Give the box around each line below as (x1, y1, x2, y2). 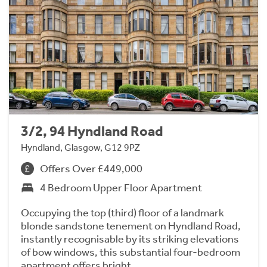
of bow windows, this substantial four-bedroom (21, 246, 240, 259)
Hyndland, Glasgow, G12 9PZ (21, 142, 140, 154)
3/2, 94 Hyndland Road (21, 123, 163, 140)
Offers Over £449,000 (40, 162, 142, 176)
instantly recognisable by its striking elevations (21, 232, 239, 246)
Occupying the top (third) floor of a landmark (21, 206, 224, 220)
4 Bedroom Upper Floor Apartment (40, 181, 202, 195)
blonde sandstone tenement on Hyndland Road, (21, 219, 241, 233)
